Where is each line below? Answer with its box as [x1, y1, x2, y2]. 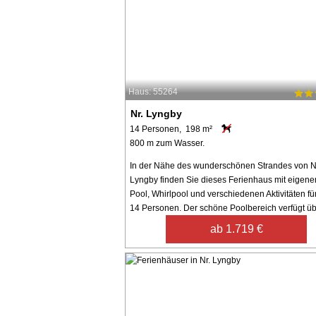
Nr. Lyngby [130, 107, 183, 119]
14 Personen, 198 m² [130, 123, 212, 134]
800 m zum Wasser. [130, 138, 205, 148]
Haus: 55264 [128, 86, 178, 97]
